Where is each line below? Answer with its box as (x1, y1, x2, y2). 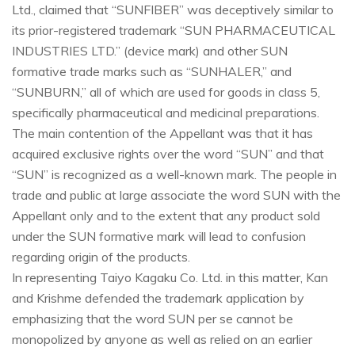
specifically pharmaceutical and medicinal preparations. (12, 105, 319, 121)
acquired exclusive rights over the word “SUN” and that (12, 146, 324, 162)
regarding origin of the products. (12, 249, 190, 265)
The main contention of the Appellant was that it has (12, 125, 313, 142)
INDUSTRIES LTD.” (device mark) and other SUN (12, 43, 288, 59)
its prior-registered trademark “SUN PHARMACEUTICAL (12, 22, 335, 39)
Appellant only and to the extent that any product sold (12, 208, 320, 224)
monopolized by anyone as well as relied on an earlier (12, 331, 312, 348)
